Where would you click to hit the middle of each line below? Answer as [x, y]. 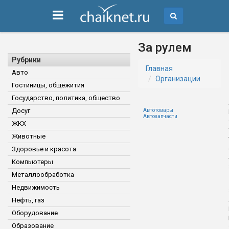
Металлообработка [43, 175]
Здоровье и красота [44, 149]
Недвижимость [36, 187]
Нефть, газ [28, 200]
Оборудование [35, 213]
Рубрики [26, 60]
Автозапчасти [160, 116]
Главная [159, 68]
